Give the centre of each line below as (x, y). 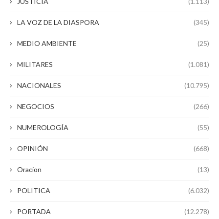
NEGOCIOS (36, 106)
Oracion (29, 169)
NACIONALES (39, 85)
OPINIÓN (33, 148)
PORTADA (34, 211)
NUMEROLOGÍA (43, 127)
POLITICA (34, 190)
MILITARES (35, 64)
